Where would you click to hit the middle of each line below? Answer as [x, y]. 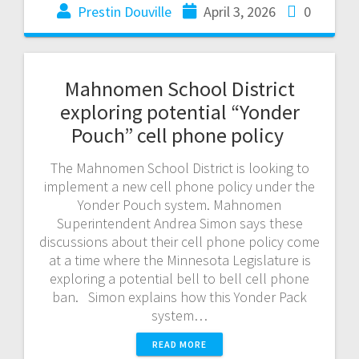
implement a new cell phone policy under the [179, 186]
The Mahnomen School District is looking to [179, 167]
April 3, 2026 [239, 11]
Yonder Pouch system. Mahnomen [179, 204]
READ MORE [179, 344]
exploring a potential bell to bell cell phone [179, 278]
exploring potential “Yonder [179, 111]
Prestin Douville [124, 11]
